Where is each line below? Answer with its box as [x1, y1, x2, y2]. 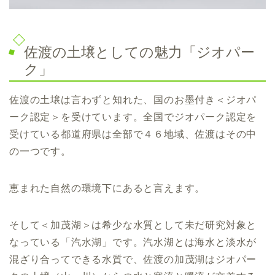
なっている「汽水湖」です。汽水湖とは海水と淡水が [9, 236, 257, 247]
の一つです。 [9, 145, 71, 157]
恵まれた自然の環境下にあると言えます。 [9, 182, 206, 193]
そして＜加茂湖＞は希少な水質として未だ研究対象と [9, 219, 257, 230]
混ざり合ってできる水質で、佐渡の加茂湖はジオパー [9, 254, 257, 265]
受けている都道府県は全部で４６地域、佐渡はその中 [9, 128, 257, 139]
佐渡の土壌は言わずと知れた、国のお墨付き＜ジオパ [9, 94, 257, 105]
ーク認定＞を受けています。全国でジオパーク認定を [9, 111, 257, 122]
